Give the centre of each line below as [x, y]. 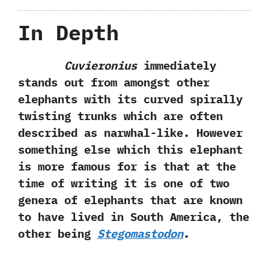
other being [58, 233]
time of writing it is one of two [124, 183]
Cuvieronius [101, 65]
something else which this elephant [130, 149]
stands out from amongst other [114, 82]
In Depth [68, 32]
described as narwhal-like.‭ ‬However [130, 132]
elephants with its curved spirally [130, 99]
